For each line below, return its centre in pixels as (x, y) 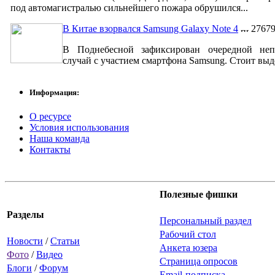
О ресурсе (50, 117)
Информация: (54, 93)
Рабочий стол (188, 234)
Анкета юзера (188, 248)
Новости (25, 241)
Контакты (50, 150)
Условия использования (79, 128)
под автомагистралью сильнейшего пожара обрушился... (129, 8)
